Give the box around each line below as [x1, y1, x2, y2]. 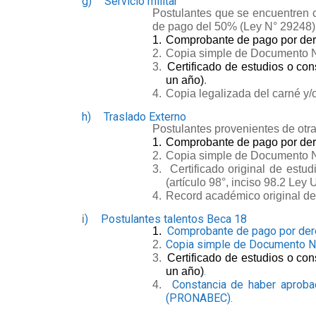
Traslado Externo [104, 110, 186, 123]
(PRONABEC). [165, 291, 233, 305]
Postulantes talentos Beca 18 [101, 212, 247, 226]
